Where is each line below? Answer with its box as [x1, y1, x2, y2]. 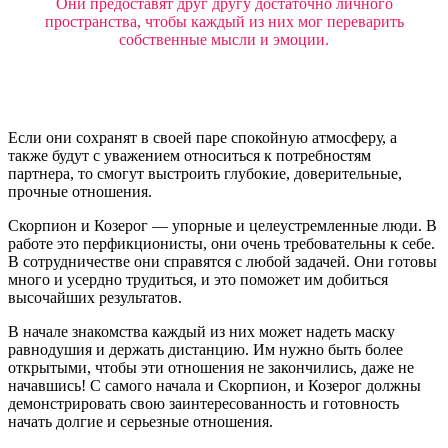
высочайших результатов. [8, 289, 182, 307]
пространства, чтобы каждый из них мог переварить [44, 13, 404, 31]
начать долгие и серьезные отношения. [8, 413, 273, 431]
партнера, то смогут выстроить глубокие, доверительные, [8, 165, 402, 183]
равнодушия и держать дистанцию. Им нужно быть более [8, 341, 403, 359]
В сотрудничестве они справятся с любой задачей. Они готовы [8, 253, 437, 271]
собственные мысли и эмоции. [119, 31, 329, 49]
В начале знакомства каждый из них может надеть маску [8, 323, 395, 341]
